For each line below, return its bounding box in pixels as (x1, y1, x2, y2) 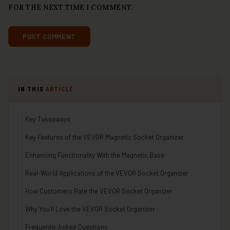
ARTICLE (45, 84, 73, 93)
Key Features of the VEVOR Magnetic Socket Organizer (25, 133, 184, 142)
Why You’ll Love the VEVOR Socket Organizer (25, 205, 155, 214)
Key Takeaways (25, 115, 70, 124)
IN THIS (18, 84, 46, 93)
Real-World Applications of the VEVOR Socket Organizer (25, 169, 188, 178)
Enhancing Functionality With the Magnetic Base (25, 151, 164, 160)
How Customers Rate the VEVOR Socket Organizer (25, 187, 172, 196)
